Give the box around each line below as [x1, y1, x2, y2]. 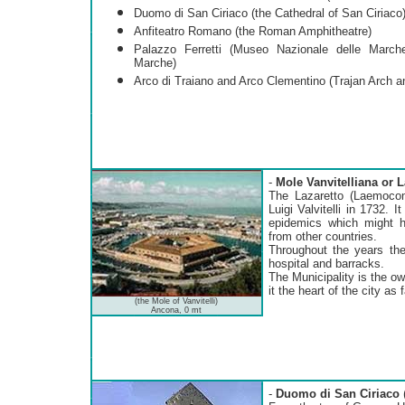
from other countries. [268, 229, 377, 243]
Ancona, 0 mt [151, 305, 202, 315]
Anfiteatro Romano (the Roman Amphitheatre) [133, 24, 372, 38]
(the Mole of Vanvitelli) [135, 296, 218, 306]
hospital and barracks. [268, 256, 384, 270]
